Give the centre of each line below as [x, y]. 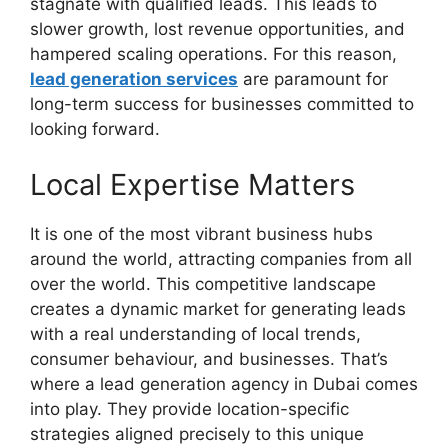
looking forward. [95, 129]
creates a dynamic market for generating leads [218, 308]
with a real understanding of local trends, [195, 333]
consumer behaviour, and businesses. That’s [209, 358]
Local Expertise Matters [192, 184]
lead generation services [134, 79]
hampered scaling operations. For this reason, [213, 54]
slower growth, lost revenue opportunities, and [217, 29]
